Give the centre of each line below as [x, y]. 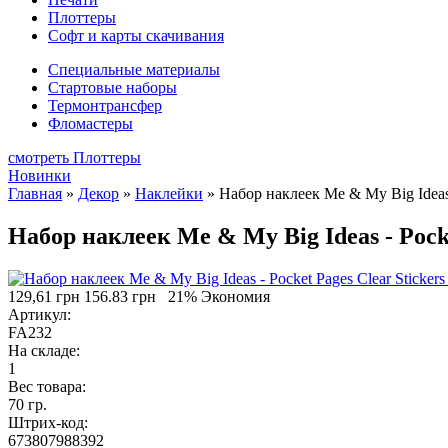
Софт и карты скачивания [136, 35]
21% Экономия [219, 296]
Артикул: [39, 314]
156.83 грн [120, 296]
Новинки [39, 175]
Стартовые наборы [112, 87]
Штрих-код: [48, 422]
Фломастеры [90, 123]
